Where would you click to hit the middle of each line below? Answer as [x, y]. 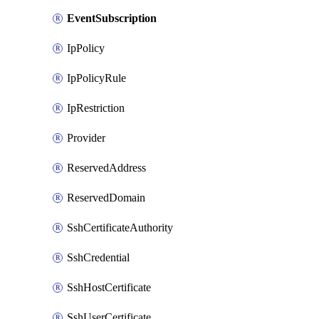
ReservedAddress [106, 168]
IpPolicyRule [96, 78]
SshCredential [98, 257]
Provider [86, 138]
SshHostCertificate [109, 287]
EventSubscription [112, 18]
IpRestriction [96, 108]
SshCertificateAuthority [120, 228]
